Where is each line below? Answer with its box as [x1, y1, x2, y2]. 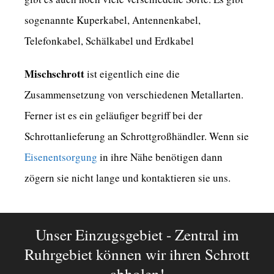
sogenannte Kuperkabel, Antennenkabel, [24, 13, 201, 28]
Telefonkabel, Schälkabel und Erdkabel [24, 34, 194, 48]
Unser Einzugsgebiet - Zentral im [35, 224, 239, 245]
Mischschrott [24, 66, 87, 82]
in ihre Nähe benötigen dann [97, 150, 223, 165]
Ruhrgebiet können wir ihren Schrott [24, 244, 250, 265]
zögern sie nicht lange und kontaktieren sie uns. [24, 171, 231, 185]
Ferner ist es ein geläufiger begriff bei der [24, 108, 202, 123]
